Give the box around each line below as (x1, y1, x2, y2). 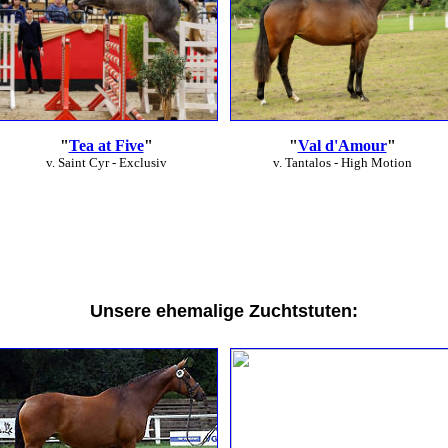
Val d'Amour (297, 137, 387, 154)
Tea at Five (68, 137, 144, 154)
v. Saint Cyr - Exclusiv (45, 155, 167, 170)
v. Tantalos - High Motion (272, 155, 412, 170)
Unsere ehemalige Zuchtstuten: (90, 301, 358, 321)
